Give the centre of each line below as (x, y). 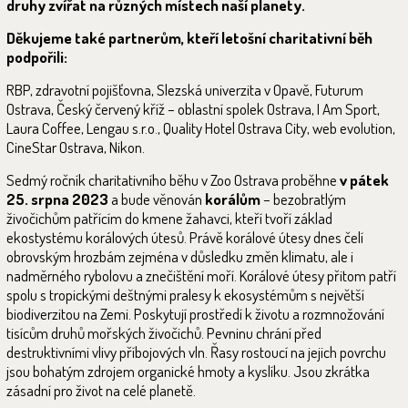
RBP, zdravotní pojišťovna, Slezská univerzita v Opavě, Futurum (185, 90)
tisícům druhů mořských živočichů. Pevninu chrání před (164, 333)
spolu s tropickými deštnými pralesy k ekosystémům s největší (185, 295)
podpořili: (37, 57)
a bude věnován (157, 199)
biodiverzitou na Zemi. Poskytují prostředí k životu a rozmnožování (195, 314)
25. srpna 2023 (57, 199)
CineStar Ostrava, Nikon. (76, 147)
